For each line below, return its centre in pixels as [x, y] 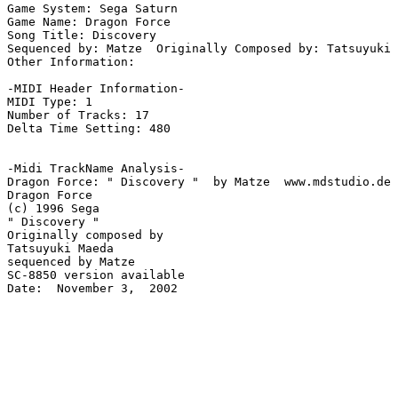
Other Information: [75, 62]
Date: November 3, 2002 [92, 289]
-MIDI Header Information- [96, 89]
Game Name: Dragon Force [89, 22]
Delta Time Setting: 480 [89, 129]
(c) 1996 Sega [53, 209]
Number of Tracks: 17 [78, 115]
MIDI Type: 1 [50, 102]
